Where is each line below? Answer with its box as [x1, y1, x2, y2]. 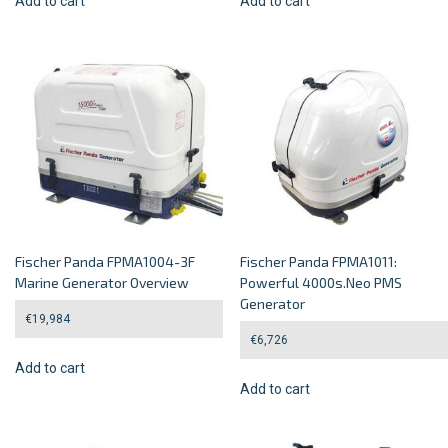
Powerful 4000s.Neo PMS [240, 274, 403, 292]
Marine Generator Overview [15, 274, 189, 292]
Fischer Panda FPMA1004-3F [15, 253, 195, 271]
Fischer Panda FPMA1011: [240, 253, 398, 271]
